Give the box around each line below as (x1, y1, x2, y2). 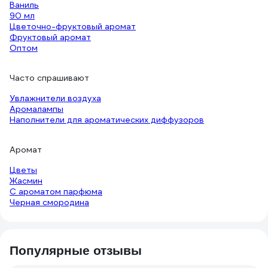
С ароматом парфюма (10, 186, 102, 197)
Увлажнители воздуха (10, 93, 101, 103)
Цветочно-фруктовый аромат (10, 21, 136, 32)
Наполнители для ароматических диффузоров (10, 114, 204, 125)
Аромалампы (10, 103, 63, 114)
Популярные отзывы (10, 243, 142, 257)
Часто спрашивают (10, 72, 89, 83)
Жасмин (10, 175, 42, 186)
